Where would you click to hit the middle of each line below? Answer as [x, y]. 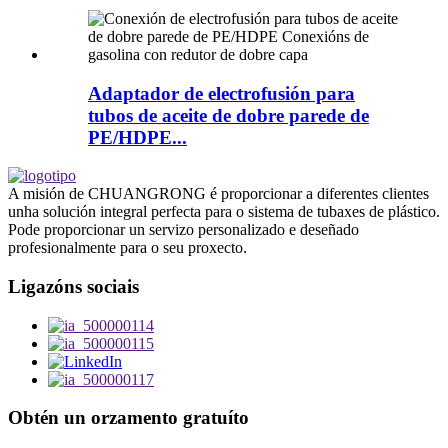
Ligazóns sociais [73, 287]
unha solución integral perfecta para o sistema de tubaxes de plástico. [224, 212]
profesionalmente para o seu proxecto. [127, 248]
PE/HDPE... [137, 137]
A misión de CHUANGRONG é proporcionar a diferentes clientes [218, 194]
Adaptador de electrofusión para [221, 93]
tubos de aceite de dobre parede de [228, 115]
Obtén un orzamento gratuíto [128, 418]
